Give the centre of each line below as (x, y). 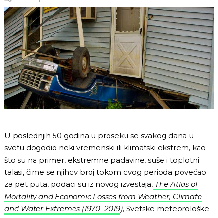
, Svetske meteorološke (166, 208)
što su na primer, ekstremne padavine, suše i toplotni (102, 160)
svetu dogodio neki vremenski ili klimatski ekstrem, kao (105, 147)
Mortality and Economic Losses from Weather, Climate (103, 196)
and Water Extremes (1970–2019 (62, 208)
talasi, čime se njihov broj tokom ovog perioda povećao (105, 172)
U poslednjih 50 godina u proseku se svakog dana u (99, 135)
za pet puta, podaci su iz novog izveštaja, (79, 184)
